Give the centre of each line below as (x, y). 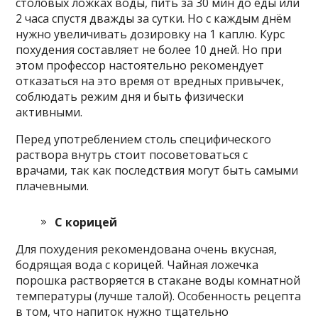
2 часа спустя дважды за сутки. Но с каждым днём (154, 18)
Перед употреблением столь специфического (144, 139)
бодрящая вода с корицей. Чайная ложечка (137, 264)
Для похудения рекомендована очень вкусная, (147, 249)
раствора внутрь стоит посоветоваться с (132, 154)
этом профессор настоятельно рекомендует (140, 65)
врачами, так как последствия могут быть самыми (157, 170)
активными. (49, 112)
